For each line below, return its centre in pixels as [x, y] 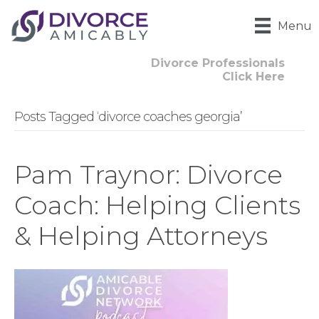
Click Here [253, 77]
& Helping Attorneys [141, 236]
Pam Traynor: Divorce [148, 175]
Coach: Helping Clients [157, 205]
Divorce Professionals [218, 63]
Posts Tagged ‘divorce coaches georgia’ [128, 117]
